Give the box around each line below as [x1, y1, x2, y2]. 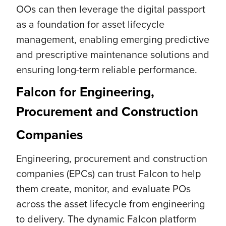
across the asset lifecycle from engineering [16, 196, 205, 211]
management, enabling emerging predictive [16, 32, 209, 46]
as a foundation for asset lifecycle [16, 17, 164, 31]
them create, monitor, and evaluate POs [16, 181, 191, 196]
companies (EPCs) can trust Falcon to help [16, 166, 201, 181]
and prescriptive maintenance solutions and [16, 47, 209, 62]
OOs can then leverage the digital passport [16, 2, 205, 16]
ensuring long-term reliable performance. [16, 62, 200, 77]
